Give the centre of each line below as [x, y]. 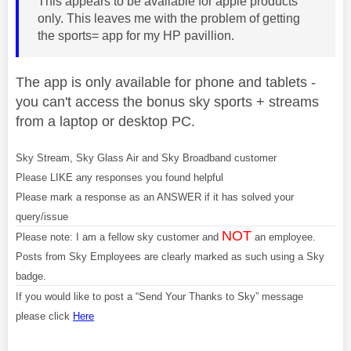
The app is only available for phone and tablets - [166, 82]
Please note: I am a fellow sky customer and [119, 237]
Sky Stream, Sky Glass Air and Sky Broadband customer [146, 157]
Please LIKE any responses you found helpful [119, 177]
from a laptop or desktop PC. [105, 121]
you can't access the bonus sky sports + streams [167, 101]
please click [44, 316]
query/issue [42, 216]
